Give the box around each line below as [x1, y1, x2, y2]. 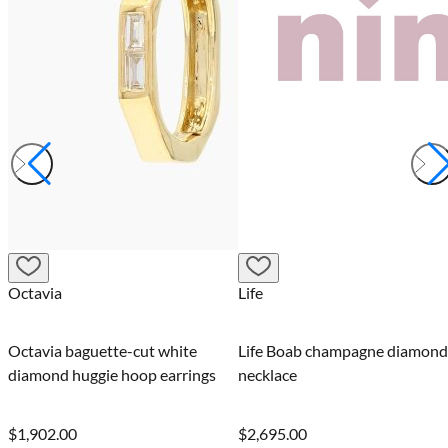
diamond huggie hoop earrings [8, 365, 216, 385]
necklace [238, 365, 297, 385]
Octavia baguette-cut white [8, 341, 197, 361]
